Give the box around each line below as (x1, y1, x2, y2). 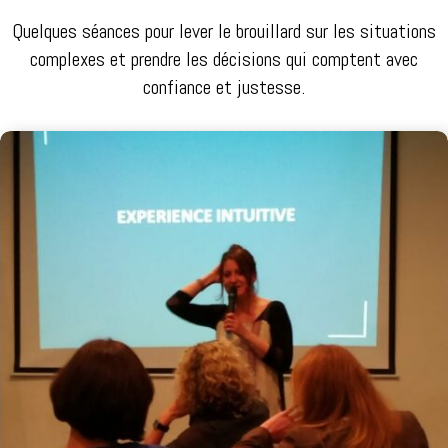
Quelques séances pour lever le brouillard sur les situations (12, 18, 436, 45)
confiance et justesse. (143, 74, 305, 101)
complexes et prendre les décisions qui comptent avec (30, 46, 418, 73)
